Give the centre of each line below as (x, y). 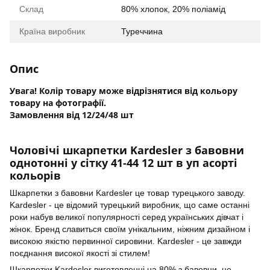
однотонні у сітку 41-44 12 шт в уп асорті (124, 162)
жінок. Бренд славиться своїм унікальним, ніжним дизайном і (130, 229)
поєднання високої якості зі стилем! (80, 253)
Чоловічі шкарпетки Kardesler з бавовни (127, 150)
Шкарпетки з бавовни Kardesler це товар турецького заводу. (127, 193)
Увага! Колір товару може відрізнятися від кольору (124, 90)
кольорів (35, 175)
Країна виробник (52, 31)
